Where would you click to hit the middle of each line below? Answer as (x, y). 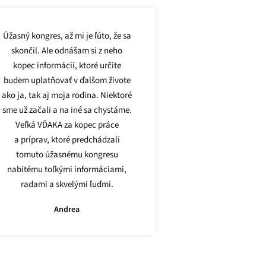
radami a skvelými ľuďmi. (67, 184)
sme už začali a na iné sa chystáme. (67, 110)
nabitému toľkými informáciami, (67, 169)
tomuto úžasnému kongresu (67, 154)
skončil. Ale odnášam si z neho (67, 50)
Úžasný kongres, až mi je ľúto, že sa (67, 36)
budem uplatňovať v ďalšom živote (67, 80)
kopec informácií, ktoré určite (67, 65)
